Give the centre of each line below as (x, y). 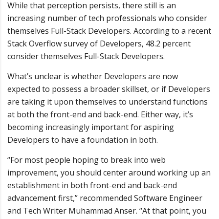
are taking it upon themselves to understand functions (108, 102)
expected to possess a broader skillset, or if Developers (109, 89)
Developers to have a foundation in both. (83, 140)
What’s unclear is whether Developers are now (93, 76)
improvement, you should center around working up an (109, 173)
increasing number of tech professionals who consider (107, 18)
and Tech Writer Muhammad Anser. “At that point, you (107, 211)
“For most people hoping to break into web (87, 160)
